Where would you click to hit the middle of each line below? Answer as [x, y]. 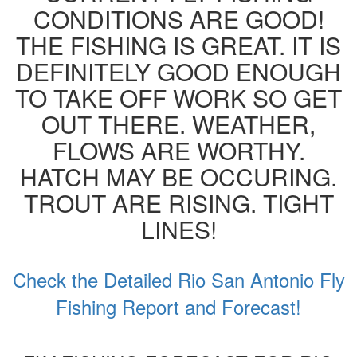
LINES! [178, 229]
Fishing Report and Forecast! [178, 306]
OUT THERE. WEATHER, [178, 124]
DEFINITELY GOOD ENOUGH [178, 71]
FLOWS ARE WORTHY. [178, 150]
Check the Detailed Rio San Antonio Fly [178, 279]
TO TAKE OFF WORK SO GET [178, 97]
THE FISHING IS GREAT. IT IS [178, 45]
